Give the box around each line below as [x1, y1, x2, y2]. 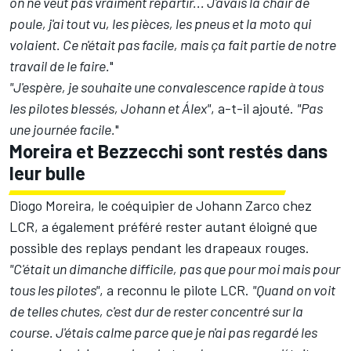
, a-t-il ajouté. [211, 99, 297, 117]
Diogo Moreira [9, 196, 91, 214]
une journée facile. [9, 120, 115, 138]
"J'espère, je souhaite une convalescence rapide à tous [9, 78, 324, 96]
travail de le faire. [9, 56, 110, 74]
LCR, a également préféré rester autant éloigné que [9, 217, 317, 235]
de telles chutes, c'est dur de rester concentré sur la [9, 302, 303, 320]
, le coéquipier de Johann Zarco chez [91, 196, 312, 214]
